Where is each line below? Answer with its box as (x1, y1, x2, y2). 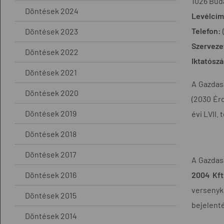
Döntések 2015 (25, 190, 76, 200)
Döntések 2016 (25, 169, 76, 179)
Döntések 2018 (25, 128, 76, 138)
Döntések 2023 (25, 26, 78, 36)
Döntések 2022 (25, 46, 78, 56)
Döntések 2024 (25, 5, 78, 15)
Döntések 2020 (25, 87, 78, 97)
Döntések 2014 (25, 210, 77, 220)
